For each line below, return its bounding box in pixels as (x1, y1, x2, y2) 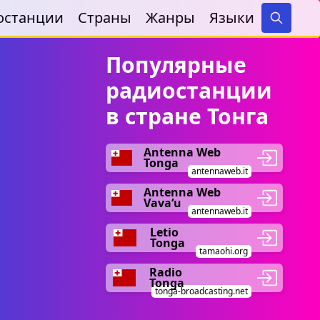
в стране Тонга (106, 101, 269, 131)
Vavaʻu (143, 195, 181, 211)
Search (276, 24, 309, 38)
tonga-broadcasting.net (155, 285, 248, 297)
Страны (78, 8, 131, 27)
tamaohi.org (199, 245, 248, 257)
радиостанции (106, 76, 272, 105)
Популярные (106, 50, 246, 79)
